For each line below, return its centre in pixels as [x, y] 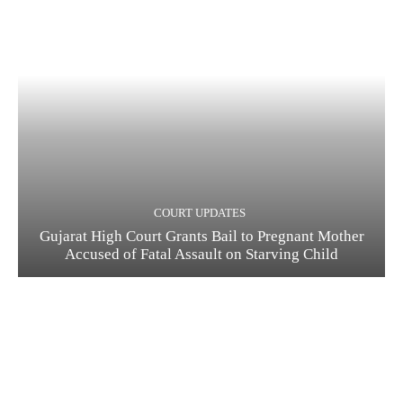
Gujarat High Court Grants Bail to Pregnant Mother [201, 236]
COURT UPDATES [199, 212]
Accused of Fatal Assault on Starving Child [201, 254]
